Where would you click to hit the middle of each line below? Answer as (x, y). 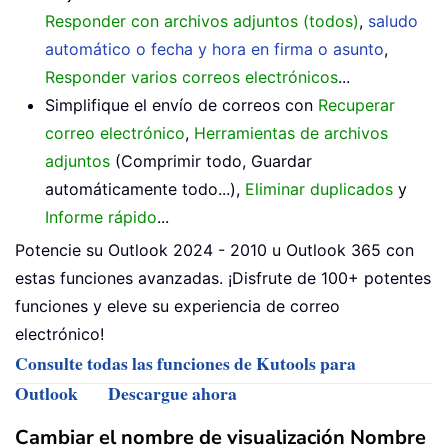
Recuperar (356, 105)
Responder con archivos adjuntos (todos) (202, 21)
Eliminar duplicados (319, 189)
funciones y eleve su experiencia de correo (177, 306)
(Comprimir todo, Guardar (211, 161)
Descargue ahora (172, 393)
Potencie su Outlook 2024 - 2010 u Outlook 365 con (214, 250)
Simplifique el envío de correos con (181, 105)
